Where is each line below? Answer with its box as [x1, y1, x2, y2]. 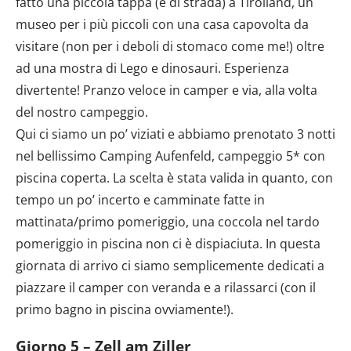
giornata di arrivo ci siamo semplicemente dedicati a [16, 256, 324, 274]
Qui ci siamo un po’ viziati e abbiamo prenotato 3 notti [16, 125, 335, 143]
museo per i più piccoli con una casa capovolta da [16, 15, 309, 33]
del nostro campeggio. [16, 103, 148, 121]
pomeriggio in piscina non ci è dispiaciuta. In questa [16, 234, 320, 252]
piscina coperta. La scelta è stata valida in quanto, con [16, 168, 333, 186]
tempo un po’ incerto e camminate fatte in [16, 190, 265, 208]
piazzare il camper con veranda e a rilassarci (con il [16, 278, 316, 296]
